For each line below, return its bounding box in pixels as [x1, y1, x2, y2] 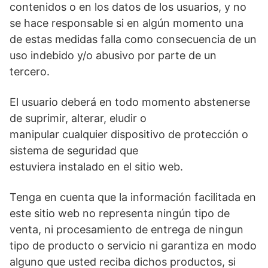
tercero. [10, 65, 50, 78]
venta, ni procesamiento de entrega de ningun [10, 223, 243, 236]
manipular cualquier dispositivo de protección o [10, 128, 248, 141]
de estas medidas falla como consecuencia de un [10, 33, 257, 46]
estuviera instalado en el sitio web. [10, 160, 183, 173]
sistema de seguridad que [10, 144, 138, 157]
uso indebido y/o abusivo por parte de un [10, 49, 217, 62]
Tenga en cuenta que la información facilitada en [10, 191, 256, 204]
